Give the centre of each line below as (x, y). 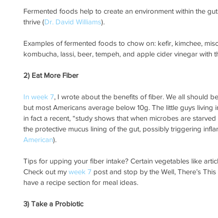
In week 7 (39, 97)
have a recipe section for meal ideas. (81, 182)
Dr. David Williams (73, 22)
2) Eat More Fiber (51, 75)
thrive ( (34, 22)
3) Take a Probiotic (53, 204)
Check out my (46, 172)
